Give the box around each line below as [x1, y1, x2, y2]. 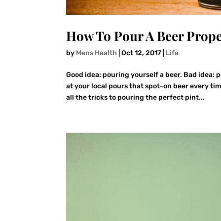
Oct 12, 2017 [121, 49, 162, 58]
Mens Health [76, 49, 117, 58]
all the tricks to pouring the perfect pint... [66, 93, 205, 102]
